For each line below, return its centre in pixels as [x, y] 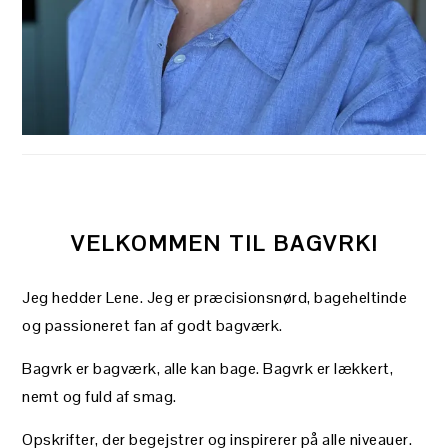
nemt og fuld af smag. [99, 397]
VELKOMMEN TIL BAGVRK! [224, 243]
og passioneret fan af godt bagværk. [152, 326]
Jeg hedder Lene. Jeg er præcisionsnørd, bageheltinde [215, 298]
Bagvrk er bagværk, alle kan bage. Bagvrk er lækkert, [208, 369]
